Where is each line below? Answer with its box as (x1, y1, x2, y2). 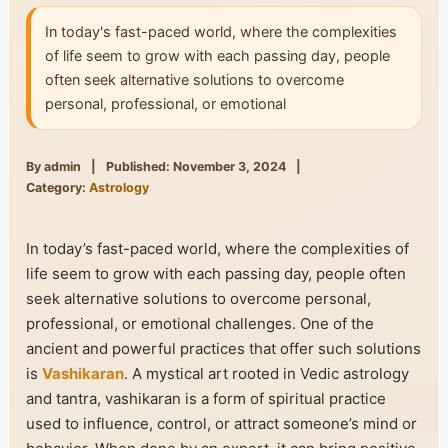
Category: (26, 180, 89, 195)
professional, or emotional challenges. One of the (26, 314, 374, 333)
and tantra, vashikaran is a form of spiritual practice (26, 389, 386, 408)
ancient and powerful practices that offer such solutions (26, 339, 421, 358)
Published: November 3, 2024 (106, 159, 286, 174)
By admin (26, 159, 81, 174)
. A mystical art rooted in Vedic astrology (124, 364, 409, 383)
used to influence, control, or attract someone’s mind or (26, 414, 417, 433)
